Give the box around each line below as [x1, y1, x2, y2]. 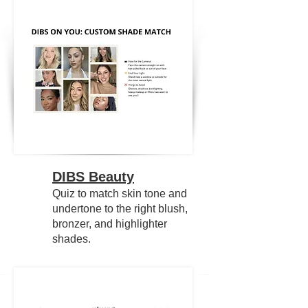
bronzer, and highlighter [52, 218, 167, 230]
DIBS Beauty [52, 169, 134, 184]
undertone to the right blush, [52, 203, 188, 214]
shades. [52, 233, 91, 245]
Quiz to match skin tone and [52, 188, 187, 199]
